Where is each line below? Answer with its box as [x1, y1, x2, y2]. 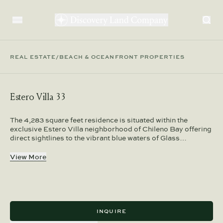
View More [10, 152, 46, 162]
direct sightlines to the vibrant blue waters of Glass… [10, 133, 187, 143]
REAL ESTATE [10, 52, 56, 61]
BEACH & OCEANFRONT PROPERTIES [59, 52, 185, 61]
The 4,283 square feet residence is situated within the [10, 115, 188, 125]
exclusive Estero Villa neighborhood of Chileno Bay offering [10, 124, 212, 134]
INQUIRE [97, 207, 126, 215]
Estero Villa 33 [10, 91, 66, 103]
